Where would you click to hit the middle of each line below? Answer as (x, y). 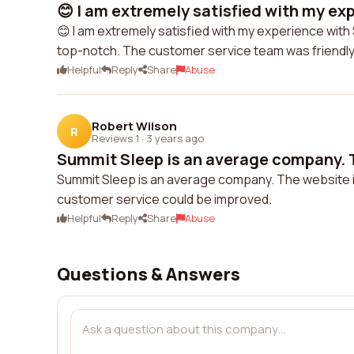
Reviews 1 (115, 138)
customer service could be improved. (164, 199)
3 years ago (175, 138)
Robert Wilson (134, 126)
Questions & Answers (149, 274)
